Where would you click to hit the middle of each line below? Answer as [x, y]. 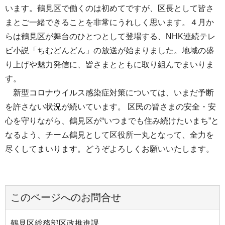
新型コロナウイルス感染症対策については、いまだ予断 [109, 92]
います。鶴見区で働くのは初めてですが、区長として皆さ [109, 8]
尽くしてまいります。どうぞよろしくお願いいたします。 [109, 149]
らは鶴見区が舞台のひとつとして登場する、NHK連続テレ [110, 36]
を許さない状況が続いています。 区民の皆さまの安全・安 [110, 106]
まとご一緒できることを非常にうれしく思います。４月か [109, 22]
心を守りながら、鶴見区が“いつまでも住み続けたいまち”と [112, 121]
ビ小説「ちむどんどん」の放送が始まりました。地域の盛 [109, 50]
